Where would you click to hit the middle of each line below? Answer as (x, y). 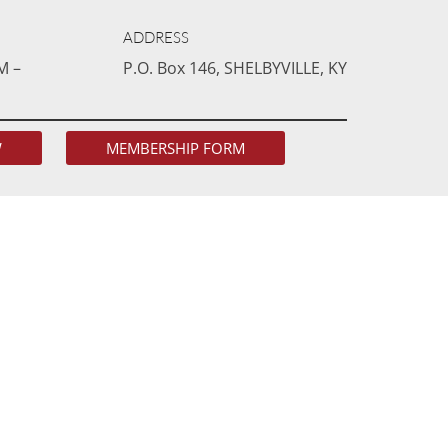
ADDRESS (156, 37)
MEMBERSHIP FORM (175, 147)
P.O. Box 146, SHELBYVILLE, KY (235, 68)
